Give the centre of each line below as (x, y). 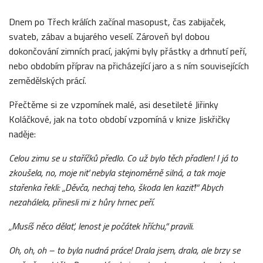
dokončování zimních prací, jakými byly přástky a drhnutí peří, (128, 51)
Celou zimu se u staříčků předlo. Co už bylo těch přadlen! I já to (123, 158)
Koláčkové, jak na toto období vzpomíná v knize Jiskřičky (119, 119)
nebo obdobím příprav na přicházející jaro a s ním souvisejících (129, 65)
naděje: (22, 134)
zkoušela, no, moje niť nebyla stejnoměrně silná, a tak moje (117, 172)
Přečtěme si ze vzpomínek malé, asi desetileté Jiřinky (114, 104)
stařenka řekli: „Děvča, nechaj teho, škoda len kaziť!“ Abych (116, 187)
